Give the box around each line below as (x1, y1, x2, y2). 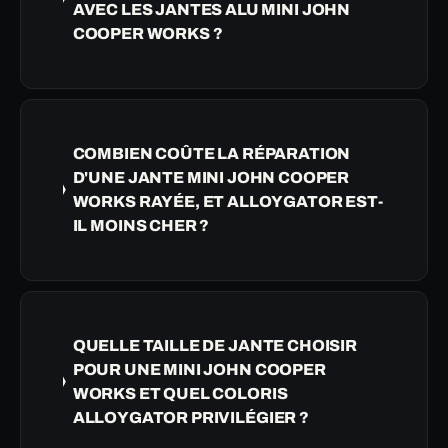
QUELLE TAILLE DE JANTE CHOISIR (72, 336, 357, 354)
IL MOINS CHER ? (72, 216, 210, 234)
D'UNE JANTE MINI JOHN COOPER (72, 168, 350, 186)
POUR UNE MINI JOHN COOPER (72, 360, 326, 378)
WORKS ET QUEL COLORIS (72, 384, 288, 402)
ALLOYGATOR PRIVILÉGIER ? (72, 408, 309, 426)
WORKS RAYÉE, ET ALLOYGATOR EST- (72, 192, 383, 210)
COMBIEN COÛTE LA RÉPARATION (72, 144, 351, 162)
